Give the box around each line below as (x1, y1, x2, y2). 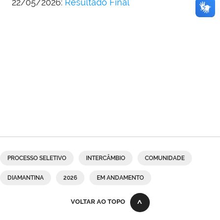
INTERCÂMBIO (86, 155, 125, 162)
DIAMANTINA (7, 174, 44, 182)
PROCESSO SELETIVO (7, 155, 66, 162)
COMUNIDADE (145, 155, 185, 162)
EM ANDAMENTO (97, 174, 144, 182)
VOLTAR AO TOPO (70, 198, 125, 206)
